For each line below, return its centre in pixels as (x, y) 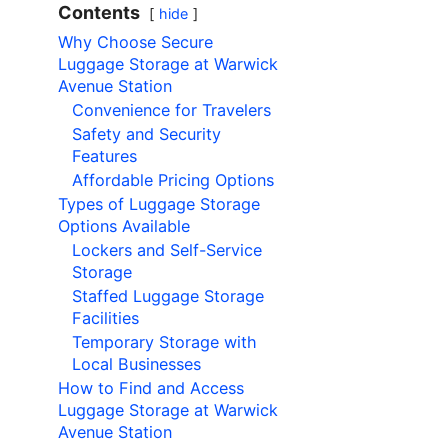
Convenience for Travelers (171, 110)
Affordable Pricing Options (173, 180)
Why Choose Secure (135, 42)
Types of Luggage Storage (159, 204)
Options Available (124, 226)
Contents (99, 13)
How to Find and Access (151, 388)
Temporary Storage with (164, 342)
